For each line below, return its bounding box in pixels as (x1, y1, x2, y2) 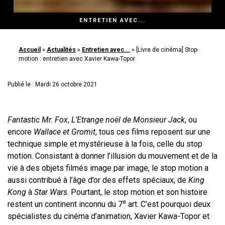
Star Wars (34, 187, 67, 197)
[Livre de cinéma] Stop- (136, 46, 199, 54)
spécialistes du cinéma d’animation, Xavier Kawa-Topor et (8, 211, 209, 221)
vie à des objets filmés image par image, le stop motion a (8, 163, 208, 173)
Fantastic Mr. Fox (8, 115, 68, 125)
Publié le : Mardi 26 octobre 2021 (8, 81, 97, 88)
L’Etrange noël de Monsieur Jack (71, 115, 185, 125)
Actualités (47, 46, 76, 54)
